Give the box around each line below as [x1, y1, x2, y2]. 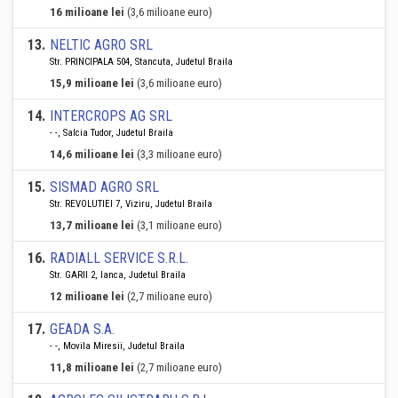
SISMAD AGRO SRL [50, 179, 159, 195]
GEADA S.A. [50, 321, 115, 338]
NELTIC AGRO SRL [50, 36, 153, 53]
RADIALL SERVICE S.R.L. [50, 250, 188, 267]
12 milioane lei [50, 290, 124, 303]
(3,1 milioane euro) [137, 219, 222, 232]
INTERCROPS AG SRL [50, 107, 172, 124]
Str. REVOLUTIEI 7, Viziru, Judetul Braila [50, 198, 212, 210]
